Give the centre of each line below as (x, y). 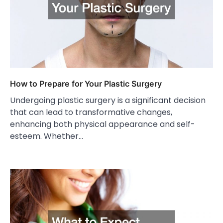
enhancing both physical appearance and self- (103, 124)
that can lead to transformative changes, (91, 112)
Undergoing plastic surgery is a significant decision (108, 100)
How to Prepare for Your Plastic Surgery (86, 83)
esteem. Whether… (47, 136)
